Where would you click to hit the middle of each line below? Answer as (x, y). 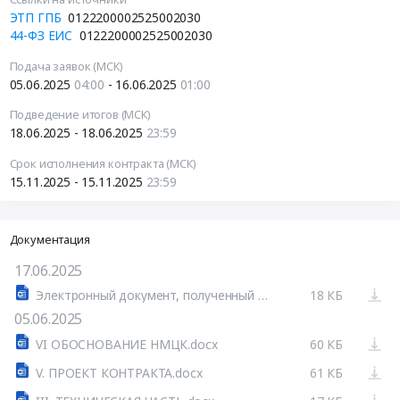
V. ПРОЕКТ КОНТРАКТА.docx (119, 372)
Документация (50, 239)
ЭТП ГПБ (35, 17)
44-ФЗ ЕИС (41, 35)
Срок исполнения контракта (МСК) (103, 164)
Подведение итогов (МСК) (80, 115)
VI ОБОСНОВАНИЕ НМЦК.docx (127, 344)
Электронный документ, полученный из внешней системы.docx (262, 295)
